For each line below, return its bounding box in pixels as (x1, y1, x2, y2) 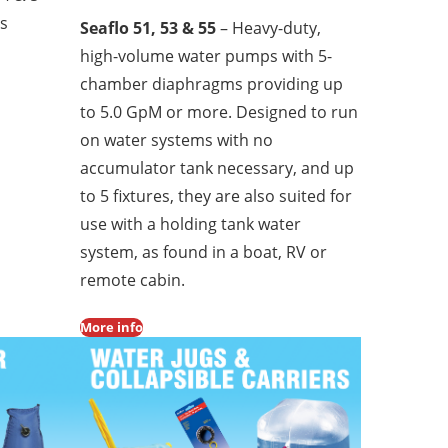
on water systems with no (80, 128, 274, 151)
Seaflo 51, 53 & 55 (80, 16, 217, 39)
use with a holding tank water (80, 212, 302, 235)
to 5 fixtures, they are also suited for (80, 184, 353, 207)
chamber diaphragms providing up (80, 72, 344, 95)
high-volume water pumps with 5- (80, 44, 333, 67)
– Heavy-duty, (216, 16, 322, 39)
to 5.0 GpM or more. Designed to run (80, 100, 359, 123)
